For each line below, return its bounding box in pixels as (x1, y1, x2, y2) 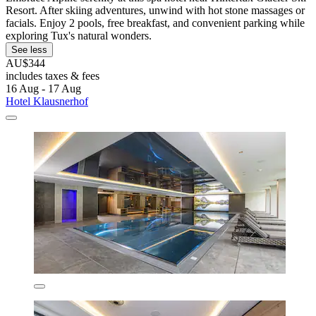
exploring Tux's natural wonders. (6, 30, 152, 42)
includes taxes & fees (6, 70, 99, 83)
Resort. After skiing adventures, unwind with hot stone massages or (6, 4, 305, 17)
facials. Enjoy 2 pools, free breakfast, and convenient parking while (6, 17, 305, 30)
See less (11, 44, 47, 56)
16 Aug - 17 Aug (6, 83, 81, 95)
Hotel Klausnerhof (6, 95, 88, 108)
